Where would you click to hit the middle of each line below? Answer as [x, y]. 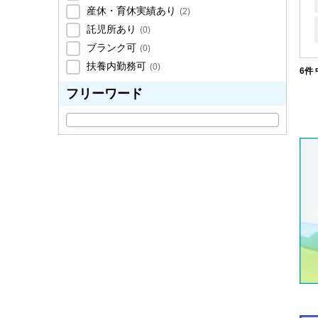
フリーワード [104, 94]
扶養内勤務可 [115, 66]
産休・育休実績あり [130, 11]
